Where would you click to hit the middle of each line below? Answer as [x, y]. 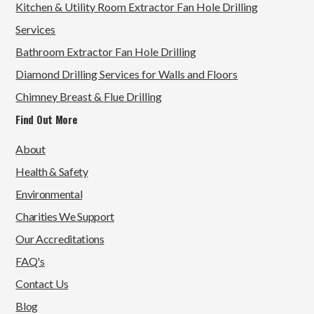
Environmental [49, 193]
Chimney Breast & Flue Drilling [89, 96]
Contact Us [42, 283]
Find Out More [47, 119]
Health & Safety [52, 171]
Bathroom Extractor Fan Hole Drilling [106, 51]
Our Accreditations [60, 238]
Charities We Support [65, 216]
